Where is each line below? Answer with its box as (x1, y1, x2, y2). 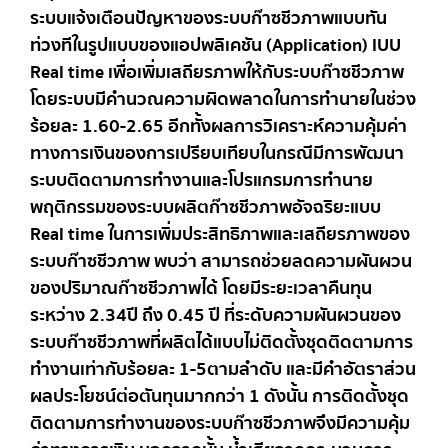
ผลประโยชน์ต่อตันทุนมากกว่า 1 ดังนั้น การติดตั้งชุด (30, 381, 409, 411)
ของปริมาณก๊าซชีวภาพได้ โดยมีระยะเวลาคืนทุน (30, 273, 372, 303)
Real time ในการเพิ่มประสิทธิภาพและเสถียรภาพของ (30, 219, 410, 249)
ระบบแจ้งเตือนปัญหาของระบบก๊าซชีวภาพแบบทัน (30, 3, 387, 33)
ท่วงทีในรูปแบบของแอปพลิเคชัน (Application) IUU (30, 30, 401, 60)
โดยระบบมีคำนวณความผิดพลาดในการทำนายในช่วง (30, 84, 416, 114)
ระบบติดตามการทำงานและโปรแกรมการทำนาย (30, 165, 373, 195)
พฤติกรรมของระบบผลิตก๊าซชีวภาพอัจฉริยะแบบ (30, 192, 381, 222)
